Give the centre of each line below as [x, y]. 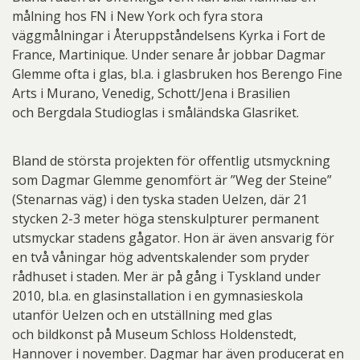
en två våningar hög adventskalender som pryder [161, 257]
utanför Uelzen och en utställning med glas [142, 315]
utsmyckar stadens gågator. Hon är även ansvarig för [173, 238]
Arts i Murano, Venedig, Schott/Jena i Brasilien [151, 93]
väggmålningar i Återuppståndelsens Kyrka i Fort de [169, 35]
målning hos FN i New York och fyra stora [137, 16]
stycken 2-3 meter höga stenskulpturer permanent [166, 219]
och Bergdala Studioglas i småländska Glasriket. [155, 112]
